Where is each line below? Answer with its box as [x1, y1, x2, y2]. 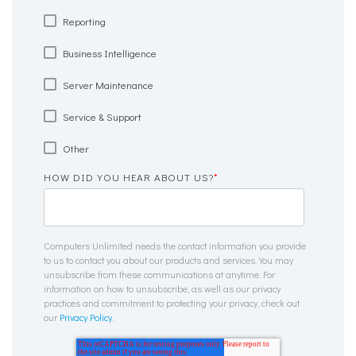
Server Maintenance [63, 78, 153, 91]
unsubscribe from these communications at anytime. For [44, 268, 275, 281]
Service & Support [63, 110, 141, 123]
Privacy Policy [60, 311, 112, 323]
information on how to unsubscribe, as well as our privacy [44, 282, 281, 295]
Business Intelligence [63, 46, 157, 60]
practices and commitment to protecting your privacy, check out [44, 296, 300, 309]
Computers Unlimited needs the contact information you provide [44, 239, 306, 252]
